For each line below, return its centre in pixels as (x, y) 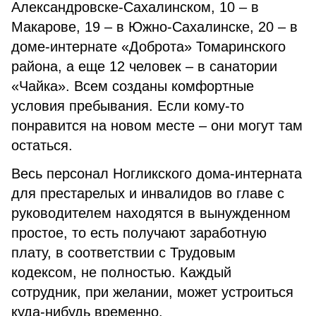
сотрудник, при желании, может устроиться (152, 292)
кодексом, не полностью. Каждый (121, 272)
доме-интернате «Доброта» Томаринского (148, 47)
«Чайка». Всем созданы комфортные (133, 86)
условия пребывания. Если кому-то (128, 106)
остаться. (42, 145)
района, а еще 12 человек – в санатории (144, 66)
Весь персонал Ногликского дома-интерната (157, 174)
